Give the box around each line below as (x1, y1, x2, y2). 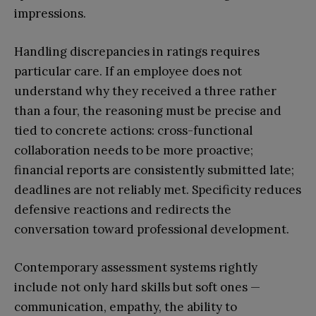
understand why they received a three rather (14, 83, 276, 99)
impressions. (14, 5, 86, 21)
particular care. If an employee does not (14, 63, 242, 79)
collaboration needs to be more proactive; (14, 142, 253, 158)
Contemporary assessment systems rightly (14, 259, 257, 275)
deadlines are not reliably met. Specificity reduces (14, 181, 301, 197)
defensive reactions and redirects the (14, 201, 231, 217)
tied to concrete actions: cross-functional (14, 122, 253, 138)
